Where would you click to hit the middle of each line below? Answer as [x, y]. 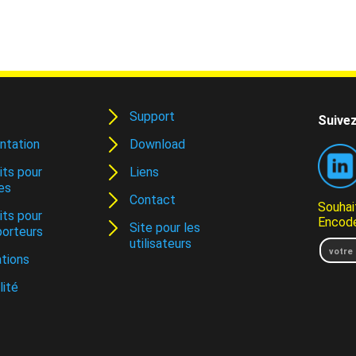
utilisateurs [160, 244]
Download [157, 144]
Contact [152, 200]
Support [152, 116]
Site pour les [164, 228]
